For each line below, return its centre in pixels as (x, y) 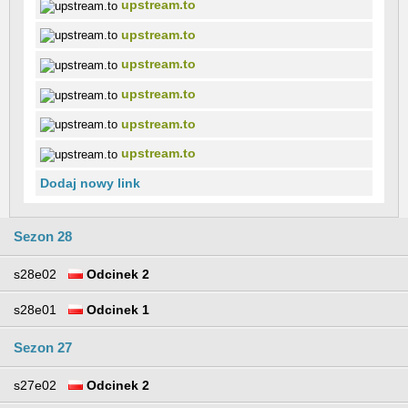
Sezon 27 (43, 347)
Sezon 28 (43, 236)
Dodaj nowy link (90, 183)
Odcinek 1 (116, 309)
